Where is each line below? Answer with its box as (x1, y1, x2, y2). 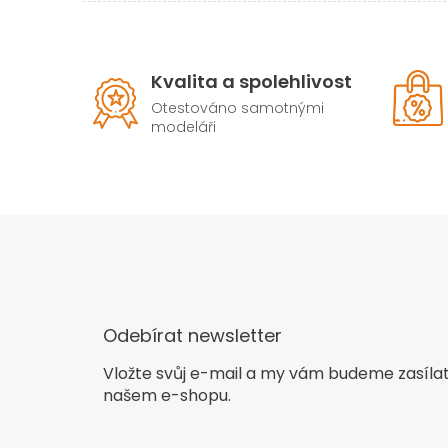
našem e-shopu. (103, 383, 231, 407)
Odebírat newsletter (103, 322, 282, 348)
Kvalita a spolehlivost (151, 69, 352, 95)
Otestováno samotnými (151, 98, 324, 119)
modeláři (151, 117, 216, 138)
